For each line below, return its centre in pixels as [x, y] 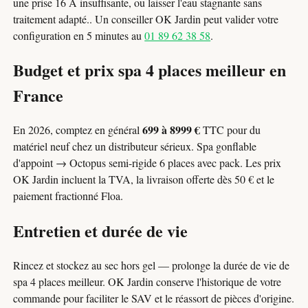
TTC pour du [231, 130]
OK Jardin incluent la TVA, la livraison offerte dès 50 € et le [144, 179]
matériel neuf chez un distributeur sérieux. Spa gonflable [135, 146]
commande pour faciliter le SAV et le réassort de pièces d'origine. [154, 298]
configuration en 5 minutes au [79, 35]
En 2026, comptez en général [78, 130]
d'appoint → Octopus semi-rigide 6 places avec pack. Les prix [147, 163]
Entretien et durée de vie [101, 231]
